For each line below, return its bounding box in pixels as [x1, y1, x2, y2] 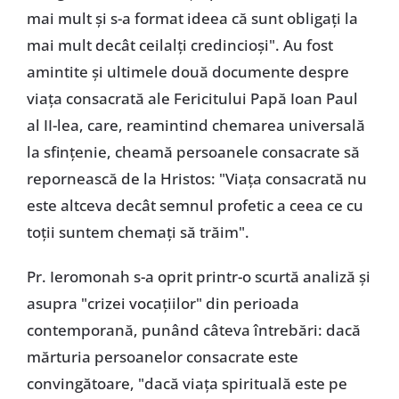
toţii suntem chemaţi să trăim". [26, 221, 249, 242]
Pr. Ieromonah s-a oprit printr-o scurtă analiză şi [26, 265, 370, 287]
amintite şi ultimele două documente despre [26, 61, 349, 82]
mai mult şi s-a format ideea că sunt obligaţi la [26, 7, 358, 28]
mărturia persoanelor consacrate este [26, 346, 298, 367]
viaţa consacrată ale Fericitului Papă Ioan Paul [26, 87, 358, 109]
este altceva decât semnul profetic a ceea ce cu [26, 194, 363, 216]
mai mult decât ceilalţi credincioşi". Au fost [26, 34, 333, 55]
